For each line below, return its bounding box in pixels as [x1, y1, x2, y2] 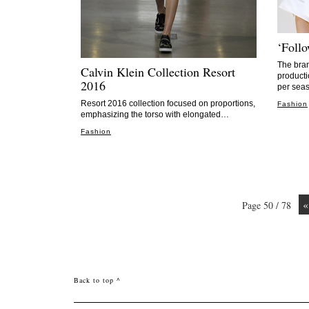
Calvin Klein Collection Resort [81, 63, 235, 80]
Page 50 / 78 [242, 199, 291, 212]
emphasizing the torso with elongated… [81, 110, 229, 119]
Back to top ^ [74, 275, 121, 285]
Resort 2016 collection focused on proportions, [81, 99, 255, 108]
